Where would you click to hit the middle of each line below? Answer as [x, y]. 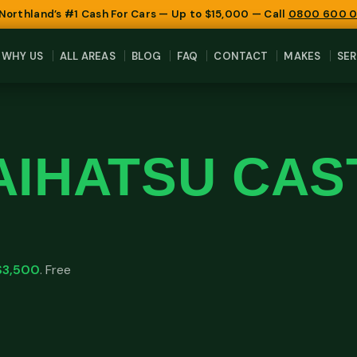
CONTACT [241, 56]
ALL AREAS [87, 56]
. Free [55, 270]
